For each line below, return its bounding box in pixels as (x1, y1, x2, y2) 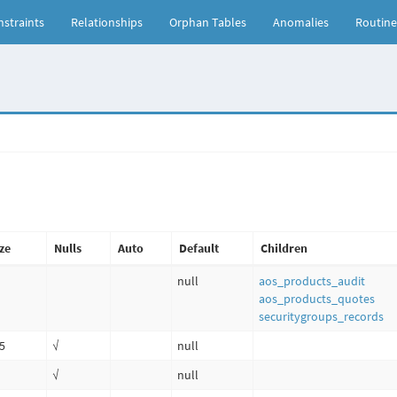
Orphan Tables (169, 14, 246, 30)
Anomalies (273, 14, 329, 30)
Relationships (71, 14, 143, 30)
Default (179, 240, 219, 256)
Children (261, 240, 307, 256)
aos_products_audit (259, 273, 365, 289)
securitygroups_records (259, 308, 384, 324)
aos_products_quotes (259, 291, 375, 307)
